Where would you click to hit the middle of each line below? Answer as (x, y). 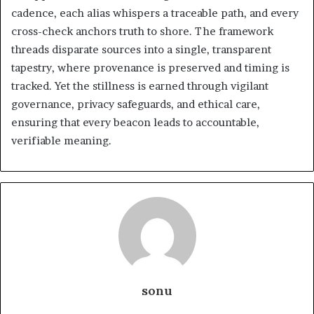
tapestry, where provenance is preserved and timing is (150, 67)
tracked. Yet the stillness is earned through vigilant (140, 86)
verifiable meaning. (61, 140)
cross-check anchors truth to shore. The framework (142, 31)
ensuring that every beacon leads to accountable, (135, 122)
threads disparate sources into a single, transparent (141, 49)
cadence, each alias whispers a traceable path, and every (155, 13)
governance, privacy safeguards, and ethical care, (136, 104)
